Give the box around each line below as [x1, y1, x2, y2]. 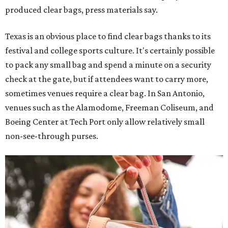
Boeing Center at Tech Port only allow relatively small [5, 117, 205, 127]
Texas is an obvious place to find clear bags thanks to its [5, 31, 211, 42]
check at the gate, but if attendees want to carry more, [5, 74, 208, 84]
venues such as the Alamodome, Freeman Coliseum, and [5, 102, 214, 113]
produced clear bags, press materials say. [5, 5, 158, 15]
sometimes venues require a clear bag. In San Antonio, [5, 88, 205, 99]
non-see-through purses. [5, 131, 98, 141]
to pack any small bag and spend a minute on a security [5, 60, 211, 70]
